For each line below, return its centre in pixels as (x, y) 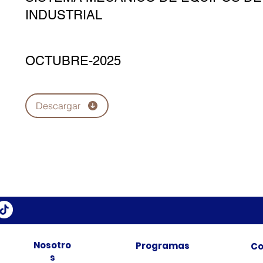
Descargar (58, 106)
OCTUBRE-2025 (73, 61)
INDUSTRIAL (64, 15)
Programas (162, 246)
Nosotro (52, 245)
